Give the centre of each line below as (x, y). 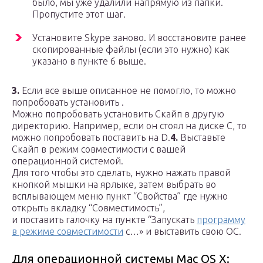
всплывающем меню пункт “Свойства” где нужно (120, 196)
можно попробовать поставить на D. (91, 138)
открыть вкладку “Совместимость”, (88, 208)
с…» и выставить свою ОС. (182, 232)
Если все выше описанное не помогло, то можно (128, 91)
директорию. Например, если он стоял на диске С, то (129, 126)
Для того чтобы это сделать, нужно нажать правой (121, 173)
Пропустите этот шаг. (79, 14)
